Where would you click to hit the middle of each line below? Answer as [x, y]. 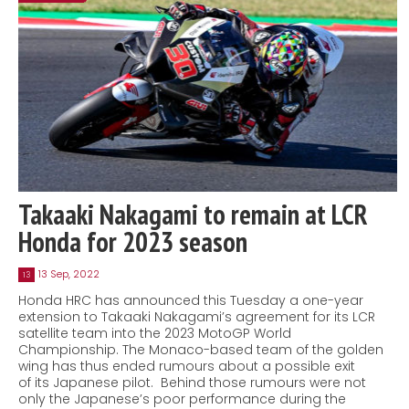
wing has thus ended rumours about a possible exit [187, 366]
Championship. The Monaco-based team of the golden [201, 349]
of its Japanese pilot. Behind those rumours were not [192, 382]
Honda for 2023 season [133, 241]
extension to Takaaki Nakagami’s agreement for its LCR [197, 316]
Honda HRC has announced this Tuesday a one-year [191, 300]
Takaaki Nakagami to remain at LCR [193, 214]
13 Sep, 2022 [69, 273]
